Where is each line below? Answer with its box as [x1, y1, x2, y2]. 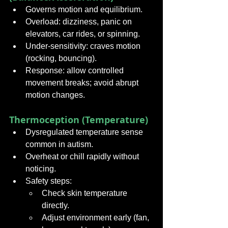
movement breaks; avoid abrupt [25, 78, 140, 87]
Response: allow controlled [25, 66, 126, 75]
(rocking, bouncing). [25, 54, 97, 63]
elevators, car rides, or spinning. [25, 30, 140, 38]
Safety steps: [25, 177, 72, 185]
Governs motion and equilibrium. [25, 5, 142, 14]
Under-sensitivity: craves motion [25, 42, 142, 50]
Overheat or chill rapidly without [25, 152, 141, 161]
